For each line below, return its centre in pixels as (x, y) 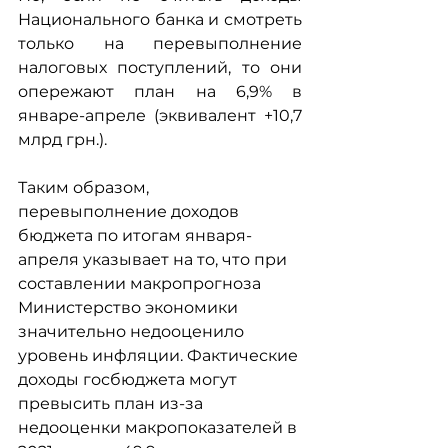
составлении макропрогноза (141, 283)
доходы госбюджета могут (129, 379)
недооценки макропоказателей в (159, 427)
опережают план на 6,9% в (160, 91)
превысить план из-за (112, 403)
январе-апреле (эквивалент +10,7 (160, 115)
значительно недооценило (133, 331)
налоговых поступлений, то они (160, 67)
